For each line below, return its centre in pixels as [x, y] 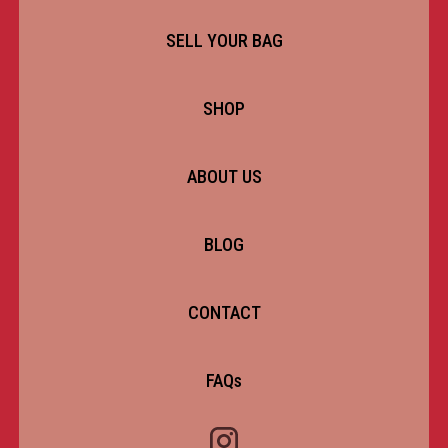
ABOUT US [224, 176]
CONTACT [224, 312]
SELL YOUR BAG [224, 40]
